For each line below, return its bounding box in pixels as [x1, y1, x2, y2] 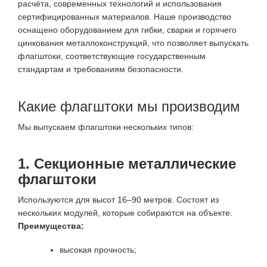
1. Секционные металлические [18, 156, 236, 172]
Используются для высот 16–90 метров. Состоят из [18, 195, 219, 205]
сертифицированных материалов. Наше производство [18, 11, 231, 21]
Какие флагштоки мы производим [18, 98, 240, 114]
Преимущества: [18, 221, 84, 231]
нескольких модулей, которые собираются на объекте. [18, 208, 232, 218]
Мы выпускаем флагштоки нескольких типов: [18, 122, 194, 132]
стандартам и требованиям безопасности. [18, 64, 184, 74]
